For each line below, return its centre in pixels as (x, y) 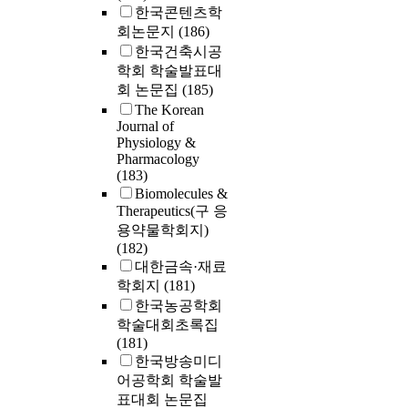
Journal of (145, 127)
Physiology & (156, 143)
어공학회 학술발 (169, 381)
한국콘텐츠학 (178, 13)
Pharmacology (158, 159)
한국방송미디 (178, 362)
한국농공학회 (178, 306)
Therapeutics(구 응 (172, 211)
